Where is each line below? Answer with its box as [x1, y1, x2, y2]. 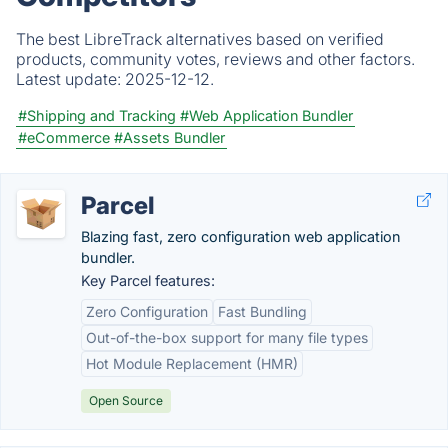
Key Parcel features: [81, 272, 215, 289]
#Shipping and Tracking [18, 107, 176, 124]
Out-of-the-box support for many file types [86, 329, 368, 346]
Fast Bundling [218, 303, 307, 320]
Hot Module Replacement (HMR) [86, 355, 298, 372]
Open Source [89, 393, 163, 408]
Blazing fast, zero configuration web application [81, 228, 400, 245]
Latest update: [16, 69, 125, 89]
